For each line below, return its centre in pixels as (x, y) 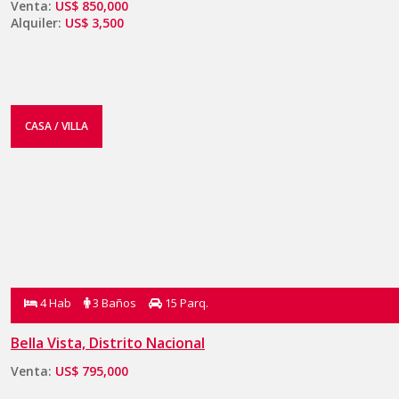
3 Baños (113, 302)
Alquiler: (38, 22)
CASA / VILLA (57, 126)
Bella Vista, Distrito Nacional (108, 342)
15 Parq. (185, 302)
